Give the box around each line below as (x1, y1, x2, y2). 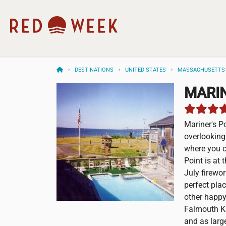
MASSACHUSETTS (178, 67, 225, 73)
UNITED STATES (125, 67, 166, 73)
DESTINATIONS (75, 67, 114, 73)
